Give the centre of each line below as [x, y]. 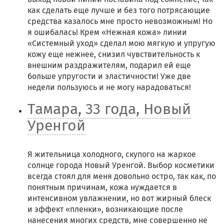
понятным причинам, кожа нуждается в [102, 187]
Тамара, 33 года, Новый [109, 109]
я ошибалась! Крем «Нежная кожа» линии [107, 32]
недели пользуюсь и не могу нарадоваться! [110, 87]
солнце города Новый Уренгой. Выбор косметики [121, 165]
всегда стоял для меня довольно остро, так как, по [122, 176]
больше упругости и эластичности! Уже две [109, 76]
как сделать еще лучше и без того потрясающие [119, 10]
